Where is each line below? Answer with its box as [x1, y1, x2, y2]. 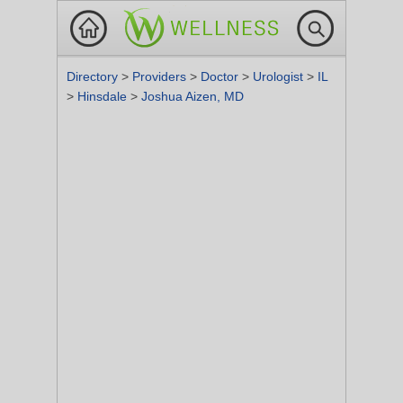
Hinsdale [77, 89, 130, 103]
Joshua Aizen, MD [141, 89, 244, 103]
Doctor [201, 69, 242, 84]
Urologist [253, 69, 307, 84]
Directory [67, 69, 121, 84]
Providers [132, 69, 190, 84]
